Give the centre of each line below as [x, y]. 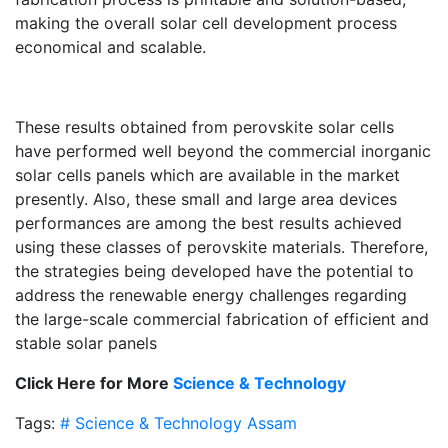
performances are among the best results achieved [208, 222]
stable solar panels [86, 342]
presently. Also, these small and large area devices [206, 198]
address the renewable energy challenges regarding [211, 294]
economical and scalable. [110, 46]
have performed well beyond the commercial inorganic [223, 150]
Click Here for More [94, 382]
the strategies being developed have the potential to [214, 270]
